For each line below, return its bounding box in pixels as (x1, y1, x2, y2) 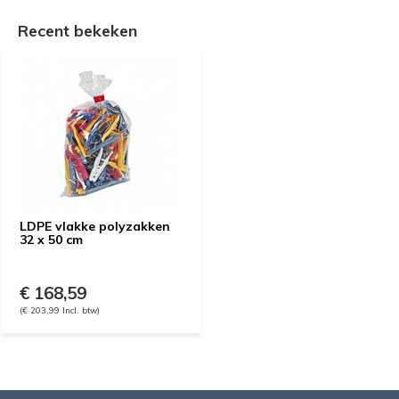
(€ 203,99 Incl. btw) (20, 305, 100, 315)
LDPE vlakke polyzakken (20, 218, 170, 234)
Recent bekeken (18, 20, 137, 41)
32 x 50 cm (20, 232, 83, 248)
